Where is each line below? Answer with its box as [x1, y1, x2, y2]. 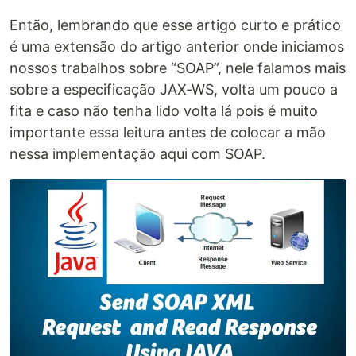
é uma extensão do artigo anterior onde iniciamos [10, 38, 344, 55]
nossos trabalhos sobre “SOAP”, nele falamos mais [10, 60, 346, 76]
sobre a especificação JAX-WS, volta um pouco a [10, 81, 338, 98]
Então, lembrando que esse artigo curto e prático [10, 17, 341, 33]
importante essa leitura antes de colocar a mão [10, 124, 326, 141]
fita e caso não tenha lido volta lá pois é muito [10, 103, 318, 119]
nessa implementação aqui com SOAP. [10, 145, 265, 162]
